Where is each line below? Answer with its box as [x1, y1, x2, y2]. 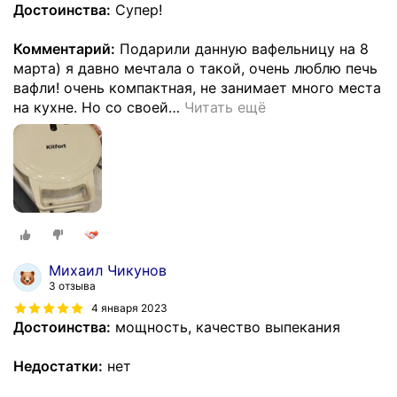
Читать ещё [184, 97, 266, 116]
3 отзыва [49, 279, 96, 293]
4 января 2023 [91, 301, 167, 315]
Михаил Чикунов [49, 261, 167, 280]
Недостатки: [13, 357, 103, 376]
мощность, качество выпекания [111, 318, 340, 337]
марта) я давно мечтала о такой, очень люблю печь [13, 58, 378, 77]
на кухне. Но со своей [13, 97, 168, 116]
